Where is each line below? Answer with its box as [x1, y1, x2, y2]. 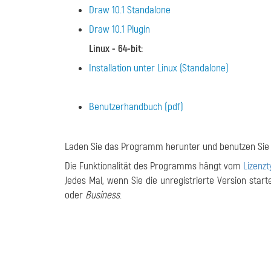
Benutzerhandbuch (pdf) [89, 100, 183, 113]
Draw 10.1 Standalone [89, 4, 171, 16]
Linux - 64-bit [89, 42, 141, 55]
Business [85, 189, 120, 201]
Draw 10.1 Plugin [89, 23, 150, 36]
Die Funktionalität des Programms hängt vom [65, 160, 243, 172]
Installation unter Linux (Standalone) [89, 62, 229, 74]
